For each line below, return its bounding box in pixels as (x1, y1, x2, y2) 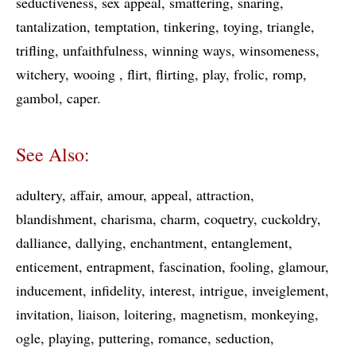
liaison (78, 304, 116, 323)
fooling (230, 257, 270, 276)
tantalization (16, 17, 87, 36)
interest (149, 281, 192, 300)
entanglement (211, 233, 288, 252)
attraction (196, 185, 250, 204)
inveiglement (252, 281, 325, 300)
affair (70, 185, 99, 204)
